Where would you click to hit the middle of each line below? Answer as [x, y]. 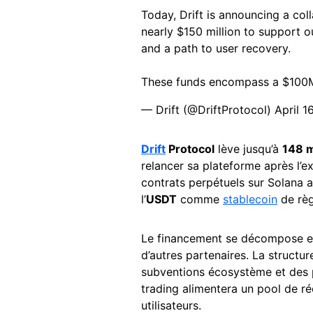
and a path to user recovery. [216, 49]
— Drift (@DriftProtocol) [208, 110]
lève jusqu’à [248, 149]
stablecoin [250, 199]
